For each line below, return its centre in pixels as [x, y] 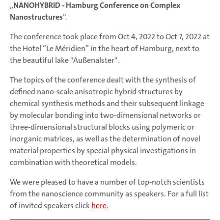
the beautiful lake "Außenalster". [65, 60]
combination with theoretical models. [73, 162]
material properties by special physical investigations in [103, 151]
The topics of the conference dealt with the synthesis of [103, 80]
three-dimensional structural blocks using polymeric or [102, 127]
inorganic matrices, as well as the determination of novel [105, 139]
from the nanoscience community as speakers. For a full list [109, 194]
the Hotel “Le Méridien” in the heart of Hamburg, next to [105, 48]
